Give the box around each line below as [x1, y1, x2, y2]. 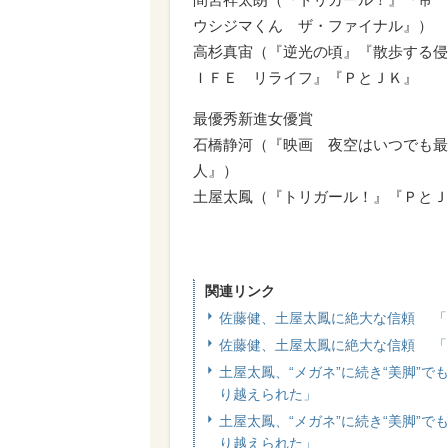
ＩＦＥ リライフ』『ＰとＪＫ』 [193, 69, 418, 86]
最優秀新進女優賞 [193, 110, 313, 127]
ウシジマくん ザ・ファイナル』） [193, 17, 433, 34]
